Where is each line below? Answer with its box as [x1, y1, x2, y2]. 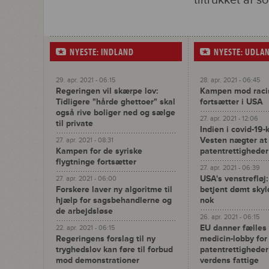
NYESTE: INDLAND [70, 47, 134, 58]
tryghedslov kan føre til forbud [56, 244, 173, 255]
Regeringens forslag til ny [56, 234, 156, 244]
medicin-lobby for [200, 234, 267, 244]
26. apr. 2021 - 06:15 [200, 213, 259, 221]
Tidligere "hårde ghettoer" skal [56, 97, 175, 107]
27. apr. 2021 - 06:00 [56, 175, 116, 183]
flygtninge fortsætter [56, 157, 136, 167]
